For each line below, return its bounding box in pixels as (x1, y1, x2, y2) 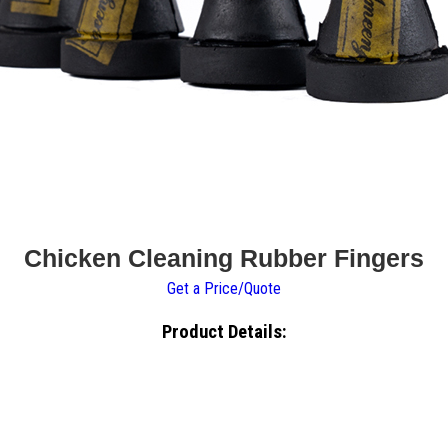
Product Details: (161, 320, 287, 343)
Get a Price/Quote (167, 279, 281, 299)
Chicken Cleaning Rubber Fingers (24, 244, 424, 273)
